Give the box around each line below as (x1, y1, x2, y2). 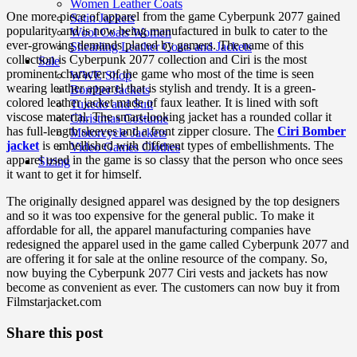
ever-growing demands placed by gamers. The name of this (6, 38, 304, 53)
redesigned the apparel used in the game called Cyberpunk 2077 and (6, 237, 349, 252)
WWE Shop (70, 69, 131, 82)
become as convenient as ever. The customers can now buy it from (6, 280, 339, 295)
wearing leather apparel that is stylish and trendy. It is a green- (6, 81, 316, 96)
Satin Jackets (70, 11, 135, 25)
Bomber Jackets (70, 83, 150, 96)
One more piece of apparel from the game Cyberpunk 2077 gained (6, 10, 340, 24)
